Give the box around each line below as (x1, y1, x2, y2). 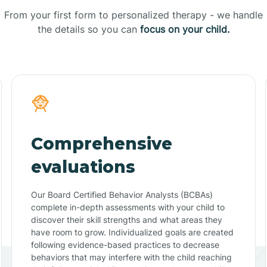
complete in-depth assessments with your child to (30, 201, 225, 212)
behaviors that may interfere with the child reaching (30, 252, 232, 262)
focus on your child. (140, 23, 229, 35)
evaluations (30, 156, 135, 177)
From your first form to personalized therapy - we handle (4, 8, 263, 21)
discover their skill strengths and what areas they (30, 214, 222, 225)
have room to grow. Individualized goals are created (30, 226, 234, 237)
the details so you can (38, 23, 140, 35)
